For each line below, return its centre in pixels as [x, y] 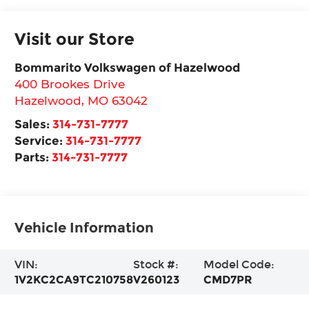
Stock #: [156, 264]
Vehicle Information [84, 227]
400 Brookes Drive [70, 83]
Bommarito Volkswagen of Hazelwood [128, 67]
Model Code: [239, 264]
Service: [40, 140]
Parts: [33, 157]
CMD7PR [228, 279]
